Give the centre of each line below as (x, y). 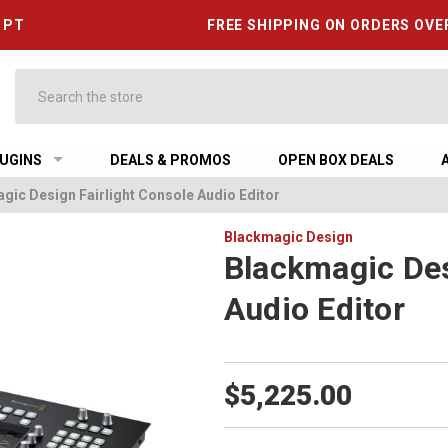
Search (37, 79)
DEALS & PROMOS (171, 160)
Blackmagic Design (288, 237)
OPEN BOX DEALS (336, 160)
